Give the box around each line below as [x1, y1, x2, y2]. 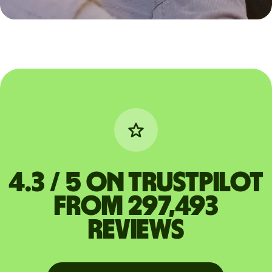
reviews [87, 216, 184, 245]
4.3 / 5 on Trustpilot [8, 169, 263, 197]
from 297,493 [53, 192, 218, 221]
